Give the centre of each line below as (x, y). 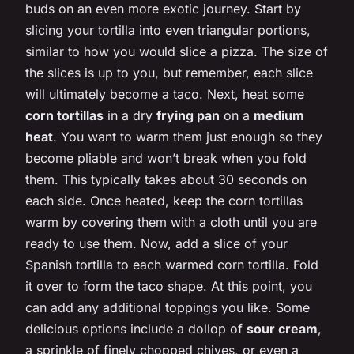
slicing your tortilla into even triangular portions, (168, 30)
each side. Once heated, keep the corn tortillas (164, 200)
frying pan (188, 115)
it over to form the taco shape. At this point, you (169, 286)
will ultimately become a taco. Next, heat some (165, 94)
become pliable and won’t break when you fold (166, 158)
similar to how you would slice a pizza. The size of (177, 51)
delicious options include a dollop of (136, 328)
